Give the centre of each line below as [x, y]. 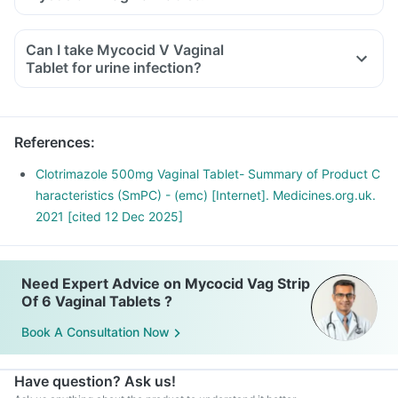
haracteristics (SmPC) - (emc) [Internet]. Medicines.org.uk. [206, 195]
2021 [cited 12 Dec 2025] [109, 216]
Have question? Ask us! [95, 381]
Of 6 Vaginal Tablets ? [97, 301]
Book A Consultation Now [96, 332]
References [52, 142]
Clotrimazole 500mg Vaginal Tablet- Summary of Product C [208, 174]
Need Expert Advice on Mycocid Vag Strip [166, 283]
